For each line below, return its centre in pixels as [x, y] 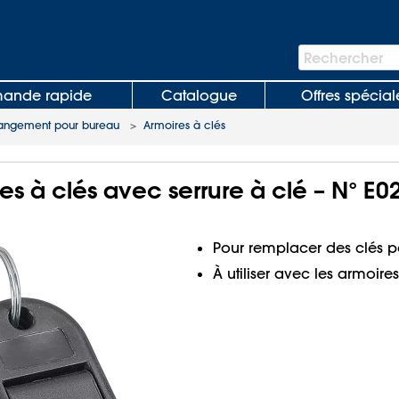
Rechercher [343, 57]
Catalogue [199, 95]
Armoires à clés [184, 125]
